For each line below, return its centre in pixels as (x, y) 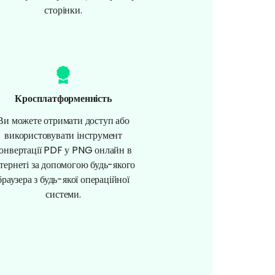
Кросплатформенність (63, 98)
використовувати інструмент (63, 135)
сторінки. (63, 10)
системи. (63, 194)
